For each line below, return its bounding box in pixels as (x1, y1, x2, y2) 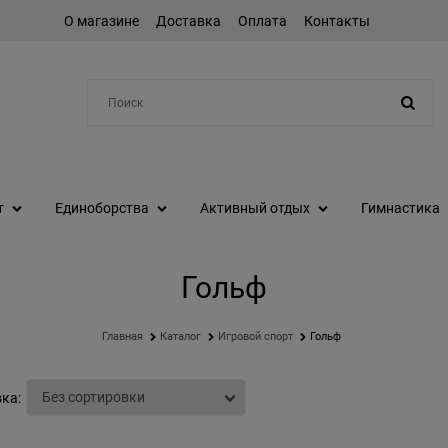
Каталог (160, 330, 201, 344)
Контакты (303, 12, 370, 29)
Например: (107, 126, 159, 138)
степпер (159, 126, 197, 138)
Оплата (237, 12, 287, 29)
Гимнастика (361, 200, 440, 217)
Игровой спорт (218, 330, 293, 344)
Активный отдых (200, 200, 310, 217)
